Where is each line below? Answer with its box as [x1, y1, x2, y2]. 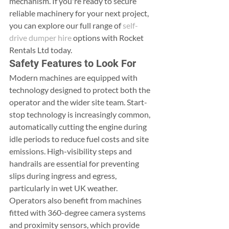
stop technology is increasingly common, [9, 109, 152, 119]
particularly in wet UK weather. [9, 182, 119, 193]
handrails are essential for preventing [9, 158, 141, 168]
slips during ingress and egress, [9, 170, 118, 180]
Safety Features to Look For [9, 57, 136, 70]
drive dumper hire [9, 32, 72, 42]
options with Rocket [72, 32, 145, 42]
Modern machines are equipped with [9, 72, 139, 82]
